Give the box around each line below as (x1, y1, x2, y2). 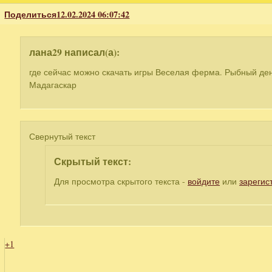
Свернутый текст (29, 130, 96, 142)
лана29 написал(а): (29, 46, 120, 59)
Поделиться (4, 7, 57, 21)
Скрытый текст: (54, 154, 132, 168)
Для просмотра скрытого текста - (54, 175, 188, 187)
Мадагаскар (29, 79, 77, 91)
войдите (188, 175, 220, 187)
